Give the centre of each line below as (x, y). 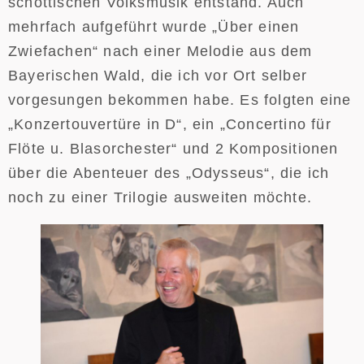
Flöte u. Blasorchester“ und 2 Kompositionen (173, 148)
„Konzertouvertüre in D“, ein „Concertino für (170, 124)
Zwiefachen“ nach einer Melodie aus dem (160, 51)
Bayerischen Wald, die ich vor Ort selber (158, 75)
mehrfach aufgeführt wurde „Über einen (154, 26)
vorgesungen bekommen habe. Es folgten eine (180, 100)
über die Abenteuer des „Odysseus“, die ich (169, 173)
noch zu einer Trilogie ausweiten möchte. (160, 197)
